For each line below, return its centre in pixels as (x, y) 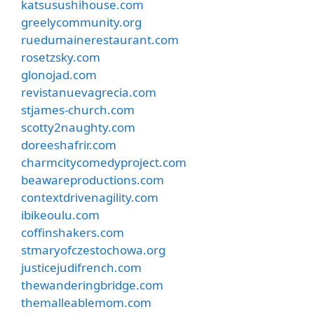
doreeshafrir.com (69, 145)
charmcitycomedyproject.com (104, 162)
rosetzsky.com (61, 57)
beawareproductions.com (93, 180)
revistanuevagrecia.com (89, 92)
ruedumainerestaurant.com (100, 40)
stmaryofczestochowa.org (93, 250)
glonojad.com (59, 75)
